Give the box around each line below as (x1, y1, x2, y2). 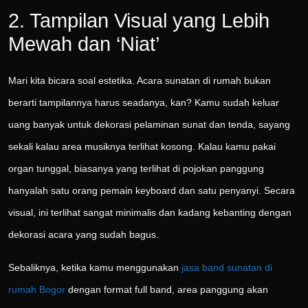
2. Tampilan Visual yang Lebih (8, 10, 269, 32)
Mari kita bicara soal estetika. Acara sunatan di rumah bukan (8, 75, 271, 87)
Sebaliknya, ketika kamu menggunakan (8, 262, 181, 274)
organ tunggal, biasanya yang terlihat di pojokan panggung (8, 163, 264, 175)
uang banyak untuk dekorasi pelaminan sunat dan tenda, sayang (8, 119, 290, 131)
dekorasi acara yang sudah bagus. (8, 229, 159, 241)
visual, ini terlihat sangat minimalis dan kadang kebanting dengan (8, 207, 291, 219)
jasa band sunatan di (181, 262, 272, 274)
